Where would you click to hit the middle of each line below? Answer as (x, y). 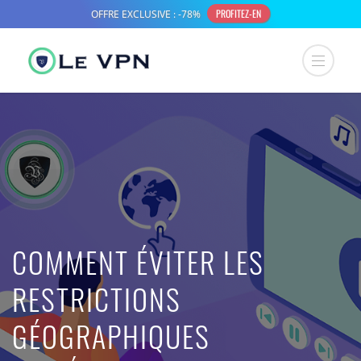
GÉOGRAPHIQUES (111, 336)
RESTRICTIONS (97, 299)
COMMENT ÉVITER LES (138, 261)
